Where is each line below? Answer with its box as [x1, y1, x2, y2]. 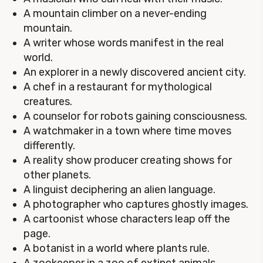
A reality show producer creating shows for [23, 154, 232, 167]
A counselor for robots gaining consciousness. [23, 110, 247, 123]
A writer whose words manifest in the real [23, 36, 224, 49]
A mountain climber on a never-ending [23, 7, 207, 20]
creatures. [23, 95, 72, 108]
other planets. [23, 168, 91, 181]
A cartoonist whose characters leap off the [23, 213, 230, 225]
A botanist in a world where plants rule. [23, 242, 210, 255]
